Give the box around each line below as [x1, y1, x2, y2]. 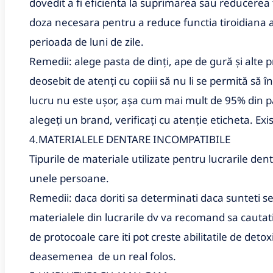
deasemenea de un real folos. [29, 249, 176, 263]
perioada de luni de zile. [29, 34, 144, 49]
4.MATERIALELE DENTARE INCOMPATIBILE [29, 132, 230, 146]
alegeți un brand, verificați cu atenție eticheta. [29, 112, 255, 127]
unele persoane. [29, 171, 109, 185]
